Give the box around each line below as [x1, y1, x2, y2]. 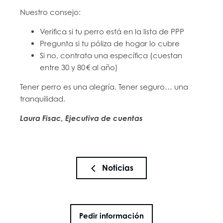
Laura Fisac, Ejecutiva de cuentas [20, 113, 143, 123]
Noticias [102, 163, 133, 173]
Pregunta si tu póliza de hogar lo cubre [40, 39, 180, 48]
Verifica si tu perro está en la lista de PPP [40, 27, 185, 36]
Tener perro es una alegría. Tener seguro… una [20, 82, 189, 91]
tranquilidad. [20, 94, 66, 103]
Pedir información [79, 211, 144, 221]
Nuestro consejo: [20, 7, 81, 16]
